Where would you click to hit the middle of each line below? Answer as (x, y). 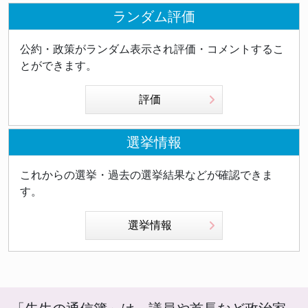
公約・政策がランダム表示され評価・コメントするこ (152, 49)
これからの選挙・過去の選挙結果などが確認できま (146, 175)
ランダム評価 (154, 17)
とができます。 (58, 66)
